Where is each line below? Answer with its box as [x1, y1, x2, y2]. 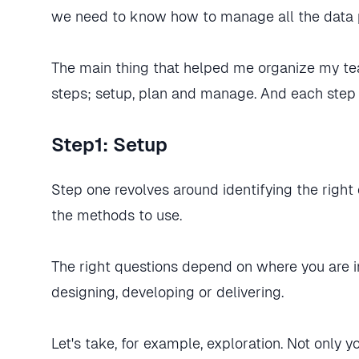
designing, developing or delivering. [51, 284, 284, 301]
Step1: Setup [51, 134, 167, 155]
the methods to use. [51, 207, 182, 224]
